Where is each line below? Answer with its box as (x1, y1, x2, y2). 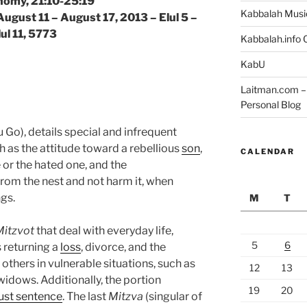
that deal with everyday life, (36, 223, 173, 237)
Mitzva (108, 289, 143, 303)
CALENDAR (240, 147, 295, 156)
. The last (62, 289, 108, 303)
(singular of (143, 289, 202, 303)
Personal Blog (240, 99, 301, 110)
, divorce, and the (81, 240, 166, 254)
